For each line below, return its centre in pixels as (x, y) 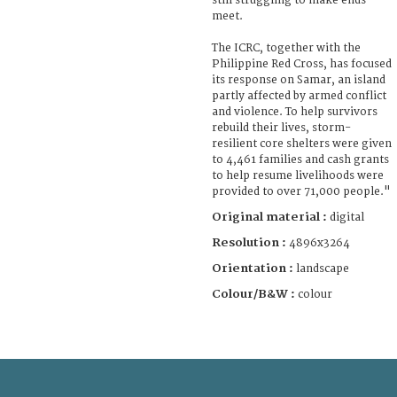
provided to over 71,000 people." (301, 191)
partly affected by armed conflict (299, 96)
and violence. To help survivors (295, 112)
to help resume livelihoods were (298, 175)
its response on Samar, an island (299, 80)
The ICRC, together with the (286, 48)
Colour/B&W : (255, 294)
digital (347, 217)
